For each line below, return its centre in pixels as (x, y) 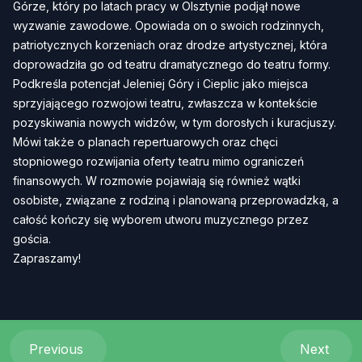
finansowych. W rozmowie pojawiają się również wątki (157, 181)
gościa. (32, 239)
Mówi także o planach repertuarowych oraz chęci (145, 142)
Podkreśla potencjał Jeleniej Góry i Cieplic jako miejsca (160, 84)
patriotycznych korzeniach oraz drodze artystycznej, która (170, 45)
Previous (58, 349)
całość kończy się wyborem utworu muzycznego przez (161, 219)
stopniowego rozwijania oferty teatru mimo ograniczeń (158, 161)
